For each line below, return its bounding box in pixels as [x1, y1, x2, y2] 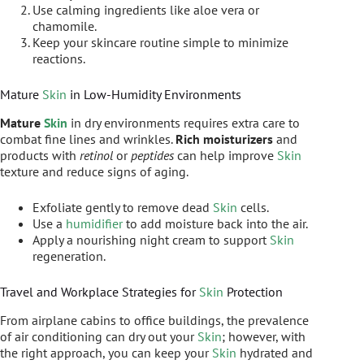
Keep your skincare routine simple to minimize [32, 34, 288, 51]
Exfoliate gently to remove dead [32, 199, 213, 216]
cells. [237, 199, 269, 216]
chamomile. [32, 18, 97, 35]
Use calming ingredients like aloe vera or [32, 2, 259, 19]
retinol [80, 147, 113, 164]
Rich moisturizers [175, 131, 273, 148]
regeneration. [32, 248, 106, 265]
